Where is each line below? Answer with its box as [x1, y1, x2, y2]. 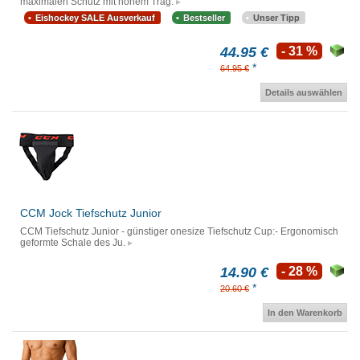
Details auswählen [265, 88, 342, 98]
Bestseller [183, 13, 225, 23]
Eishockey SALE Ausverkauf [35, 13, 155, 23]
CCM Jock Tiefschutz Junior [20, 207, 162, 220]
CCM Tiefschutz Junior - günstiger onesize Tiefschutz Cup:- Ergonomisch [20, 226, 338, 238]
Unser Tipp [253, 13, 300, 23]
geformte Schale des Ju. [20, 237, 125, 249]
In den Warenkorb [268, 308, 342, 318]
